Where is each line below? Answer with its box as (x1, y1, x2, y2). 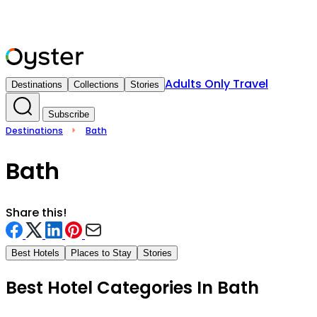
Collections (74, 79, 119, 90)
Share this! (6, 204, 67, 221)
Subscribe (48, 109, 89, 120)
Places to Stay (71, 247, 132, 258)
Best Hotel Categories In (6, 275, 217, 299)
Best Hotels (11, 247, 59, 258)
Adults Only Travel (165, 76, 268, 92)
